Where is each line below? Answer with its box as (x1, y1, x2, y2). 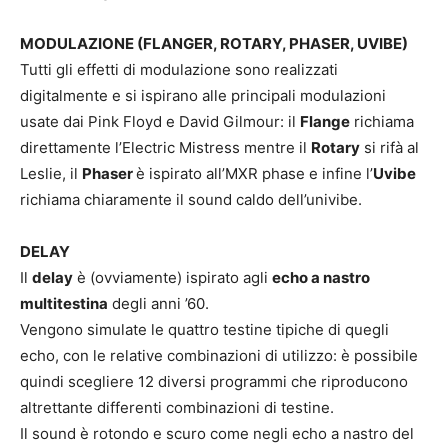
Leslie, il (20, 163, 82, 183)
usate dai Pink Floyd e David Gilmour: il (20, 111, 300, 131)
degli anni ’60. (108, 293, 209, 313)
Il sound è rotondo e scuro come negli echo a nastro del (20, 423, 414, 443)
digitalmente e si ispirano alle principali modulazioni (20, 85, 386, 105)
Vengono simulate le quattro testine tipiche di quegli (20, 319, 389, 339)
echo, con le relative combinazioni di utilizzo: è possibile (20, 345, 418, 365)
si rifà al (360, 137, 419, 157)
